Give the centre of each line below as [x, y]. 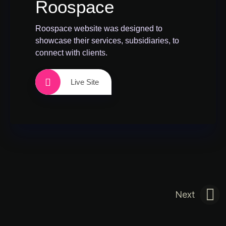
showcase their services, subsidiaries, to [107, 41]
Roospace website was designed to [99, 29]
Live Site [85, 82]
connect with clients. [71, 53]
